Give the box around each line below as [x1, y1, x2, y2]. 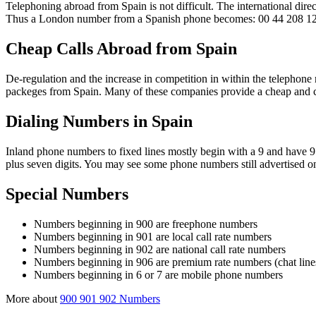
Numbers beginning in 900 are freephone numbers [34, 217, 257, 230]
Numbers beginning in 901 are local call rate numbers [34, 230, 272, 243]
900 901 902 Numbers [60, 292, 160, 305]
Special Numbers [6, 184, 128, 203]
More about [6, 292, 60, 305]
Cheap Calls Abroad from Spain [6, 39, 237, 58]
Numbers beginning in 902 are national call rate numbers [34, 243, 286, 255]
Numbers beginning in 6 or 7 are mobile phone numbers [34, 268, 283, 281]
